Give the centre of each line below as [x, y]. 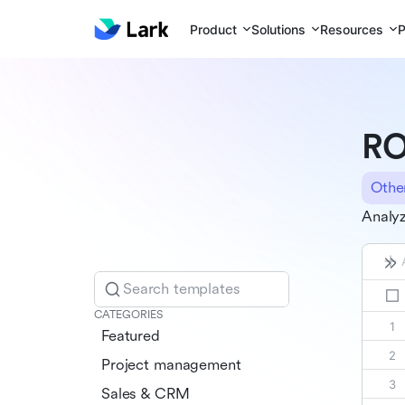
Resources [352, 29]
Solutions [279, 29]
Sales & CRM [146, 393]
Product [214, 29]
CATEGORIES [128, 314]
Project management [171, 364]
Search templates [182, 288]
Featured [131, 335]
